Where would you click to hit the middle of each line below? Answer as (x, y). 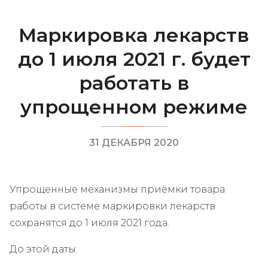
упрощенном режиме (134, 106)
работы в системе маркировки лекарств (112, 206)
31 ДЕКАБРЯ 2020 (134, 142)
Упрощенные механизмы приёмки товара (117, 189)
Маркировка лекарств (134, 35)
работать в (134, 83)
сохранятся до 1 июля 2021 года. (89, 223)
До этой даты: (44, 249)
